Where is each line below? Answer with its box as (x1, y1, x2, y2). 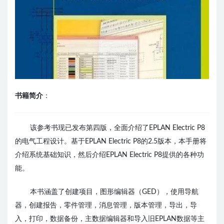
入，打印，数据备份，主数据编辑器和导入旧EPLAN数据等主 (15, 215, 204, 222)
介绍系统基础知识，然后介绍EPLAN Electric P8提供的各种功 (15, 151, 204, 158)
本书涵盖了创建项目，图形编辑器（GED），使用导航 (30, 188, 198, 195)
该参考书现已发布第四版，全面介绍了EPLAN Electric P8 (30, 124, 205, 131)
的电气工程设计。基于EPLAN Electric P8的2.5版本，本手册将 (15, 138, 206, 145)
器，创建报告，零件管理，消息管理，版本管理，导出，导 (15, 202, 197, 209)
